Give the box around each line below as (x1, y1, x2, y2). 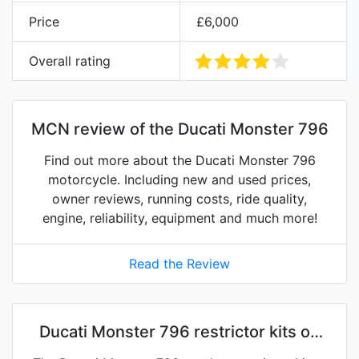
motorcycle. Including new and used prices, (48, 171, 311, 188)
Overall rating (29, 53, 111, 70)
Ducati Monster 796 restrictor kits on (39, 322, 320, 342)
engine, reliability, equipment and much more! (42, 210, 317, 227)
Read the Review (129, 256, 230, 272)
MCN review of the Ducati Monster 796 (30, 119, 329, 139)
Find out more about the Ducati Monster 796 (43, 152, 316, 169)
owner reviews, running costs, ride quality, (52, 191, 307, 208)
